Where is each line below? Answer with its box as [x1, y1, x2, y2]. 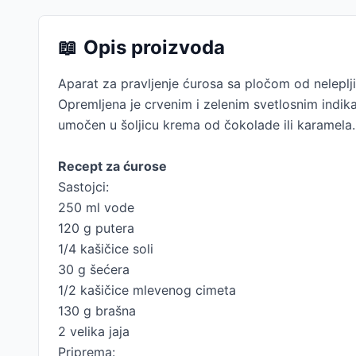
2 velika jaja [58, 323, 130, 339]
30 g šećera [58, 261, 130, 277]
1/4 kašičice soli [58, 241, 153, 257]
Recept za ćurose [58, 158, 167, 174]
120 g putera [58, 220, 134, 236]
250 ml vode [58, 199, 134, 215]
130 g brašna [58, 303, 136, 319]
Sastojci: [58, 179, 109, 195]
